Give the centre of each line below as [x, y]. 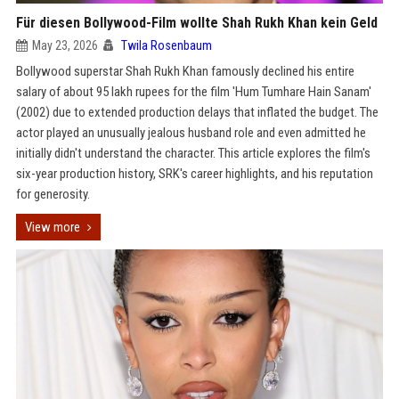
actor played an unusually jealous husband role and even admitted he [191, 133]
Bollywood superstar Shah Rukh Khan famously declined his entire [185, 71]
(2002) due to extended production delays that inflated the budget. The [197, 112]
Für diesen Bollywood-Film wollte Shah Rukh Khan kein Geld [196, 23]
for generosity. [53, 194]
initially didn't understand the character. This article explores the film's [193, 153]
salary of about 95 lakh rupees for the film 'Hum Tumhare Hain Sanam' [193, 92]
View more [52, 227]
